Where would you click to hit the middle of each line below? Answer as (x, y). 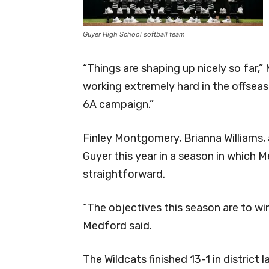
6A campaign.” (118, 104)
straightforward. (124, 174)
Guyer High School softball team (134, 34)
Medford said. (117, 225)
